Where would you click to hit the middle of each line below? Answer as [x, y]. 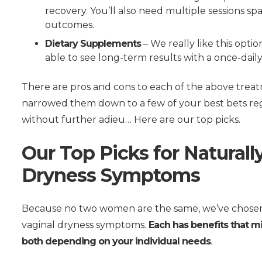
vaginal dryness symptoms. [85, 225]
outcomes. [70, 25]
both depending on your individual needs [116, 241]
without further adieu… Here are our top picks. [131, 119]
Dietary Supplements [93, 43]
